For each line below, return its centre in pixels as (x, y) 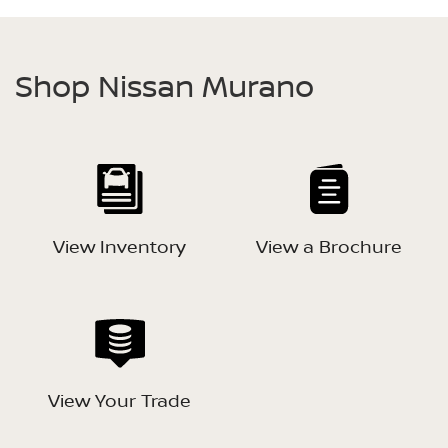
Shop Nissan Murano (164, 85)
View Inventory (119, 246)
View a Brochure (328, 246)
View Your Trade (119, 400)
